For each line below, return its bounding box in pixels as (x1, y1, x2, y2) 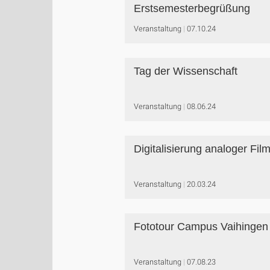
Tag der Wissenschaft (134, 65, 237, 77)
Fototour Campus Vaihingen (134, 221, 268, 233)
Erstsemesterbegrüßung (134, 2, 250, 14)
